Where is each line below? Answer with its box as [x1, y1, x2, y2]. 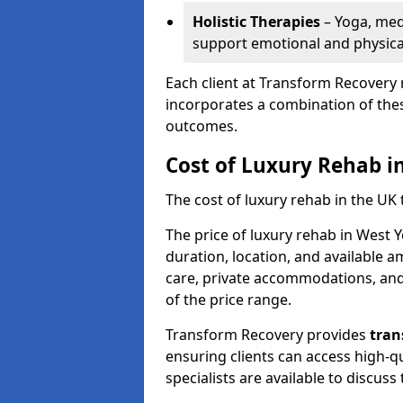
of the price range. [166, 290, 291, 309]
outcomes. [166, 116, 237, 136]
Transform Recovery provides [166, 325, 370, 345]
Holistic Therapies [193, 12, 320, 31]
